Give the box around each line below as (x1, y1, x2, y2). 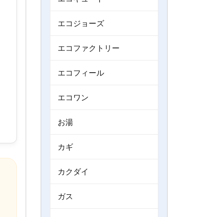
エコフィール (57, 67, 104, 78)
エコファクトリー (57, 42, 120, 54)
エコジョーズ (57, 17, 104, 29)
